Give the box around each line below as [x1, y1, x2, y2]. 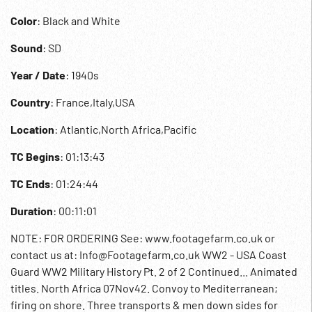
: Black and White [37, 14, 120, 27]
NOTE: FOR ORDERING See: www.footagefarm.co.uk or [10, 231, 275, 244]
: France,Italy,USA [50, 95, 135, 109]
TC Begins [10, 150, 60, 163]
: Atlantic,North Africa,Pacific [54, 123, 196, 136]
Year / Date [10, 68, 65, 81]
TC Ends [10, 177, 50, 190]
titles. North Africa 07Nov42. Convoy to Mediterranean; [10, 281, 278, 295]
